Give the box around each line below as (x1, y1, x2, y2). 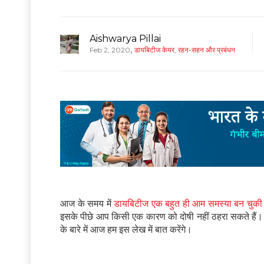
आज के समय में (60, 198, 114, 210)
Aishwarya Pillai (90, 32, 161, 44)
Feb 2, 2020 (90, 45, 130, 54)
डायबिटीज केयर (134, 45, 174, 54)
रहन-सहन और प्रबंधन (178, 45, 235, 54)
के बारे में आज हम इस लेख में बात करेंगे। (60, 224, 192, 236)
